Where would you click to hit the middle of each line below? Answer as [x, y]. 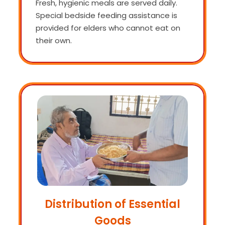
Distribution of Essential [113, 204]
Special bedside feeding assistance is [106, 15]
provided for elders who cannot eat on [108, 28]
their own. [54, 40]
